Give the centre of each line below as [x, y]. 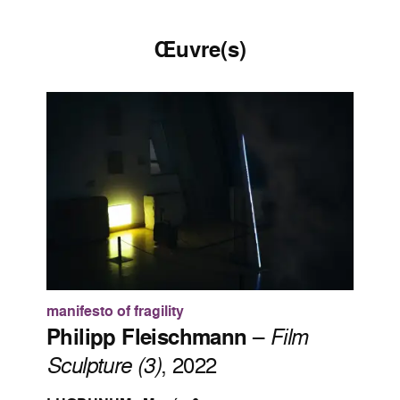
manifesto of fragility [115, 312]
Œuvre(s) [200, 49]
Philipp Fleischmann [147, 337]
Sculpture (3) [104, 365]
